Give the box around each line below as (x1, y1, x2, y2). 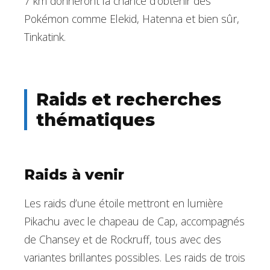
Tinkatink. (24, 30, 66, 45)
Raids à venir (24, 166, 124, 184)
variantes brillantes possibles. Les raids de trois (24, 250, 245, 265)
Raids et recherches (36, 89, 221, 110)
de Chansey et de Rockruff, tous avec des (24, 232, 221, 247)
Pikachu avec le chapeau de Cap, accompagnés (24, 214, 245, 229)
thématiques (36, 109, 155, 131)
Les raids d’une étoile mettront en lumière (24, 196, 223, 211)
